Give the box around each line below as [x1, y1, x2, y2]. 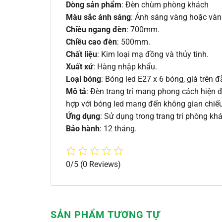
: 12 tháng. [100, 123, 137, 133]
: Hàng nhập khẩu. [93, 61, 157, 71]
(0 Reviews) [80, 159, 121, 169]
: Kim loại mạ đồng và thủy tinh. [97, 49, 209, 59]
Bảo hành [66, 123, 100, 133]
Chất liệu [66, 49, 97, 59]
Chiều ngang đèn [66, 24, 126, 34]
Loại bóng [66, 74, 101, 84]
